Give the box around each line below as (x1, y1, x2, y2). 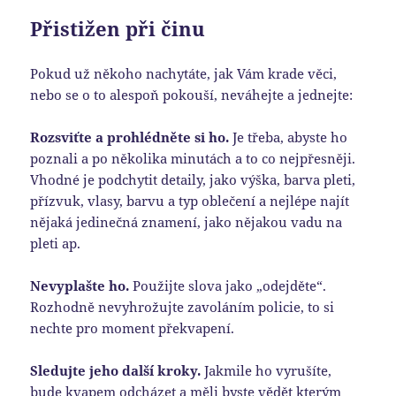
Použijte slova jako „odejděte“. (129, 277, 327, 295)
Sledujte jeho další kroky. (30, 362, 202, 380)
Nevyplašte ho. (30, 277, 130, 295)
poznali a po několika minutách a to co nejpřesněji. (30, 149, 356, 168)
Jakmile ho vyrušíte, (201, 362, 332, 380)
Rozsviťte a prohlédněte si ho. (30, 128, 230, 147)
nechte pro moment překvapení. (30, 319, 235, 338)
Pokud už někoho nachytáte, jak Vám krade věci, (30, 65, 338, 83)
